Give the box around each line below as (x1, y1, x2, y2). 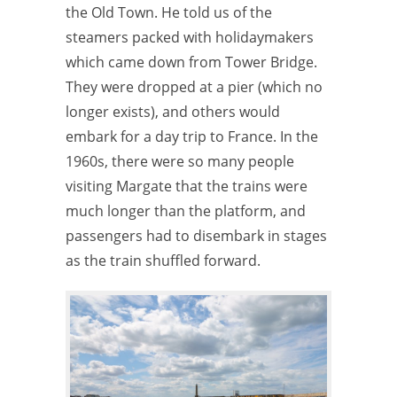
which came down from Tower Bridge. (66, 52, 317, 73)
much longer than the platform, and (66, 201, 306, 222)
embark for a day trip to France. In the (66, 127, 318, 147)
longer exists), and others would (66, 102, 280, 122)
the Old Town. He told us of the (66, 3, 272, 23)
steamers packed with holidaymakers (66, 27, 314, 48)
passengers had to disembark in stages (66, 226, 327, 246)
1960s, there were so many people (66, 152, 294, 172)
